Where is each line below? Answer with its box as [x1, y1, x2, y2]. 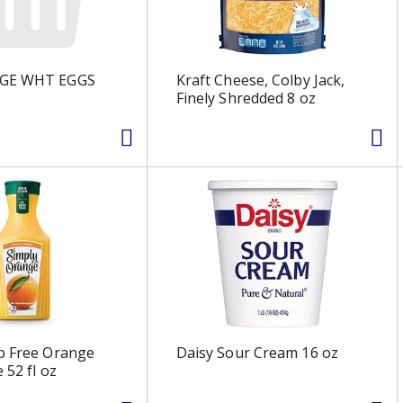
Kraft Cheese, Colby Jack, [175, 69, 345, 90]
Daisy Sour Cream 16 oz [175, 342, 338, 363]
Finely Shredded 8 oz [175, 87, 316, 108]
